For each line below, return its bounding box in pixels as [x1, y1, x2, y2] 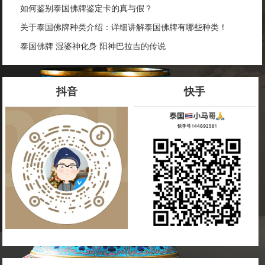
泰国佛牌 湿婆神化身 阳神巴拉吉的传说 [20, 41, 166, 51]
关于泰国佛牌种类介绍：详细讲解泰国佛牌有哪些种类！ [20, 22, 228, 32]
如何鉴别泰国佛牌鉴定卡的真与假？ [20, 4, 153, 13]
